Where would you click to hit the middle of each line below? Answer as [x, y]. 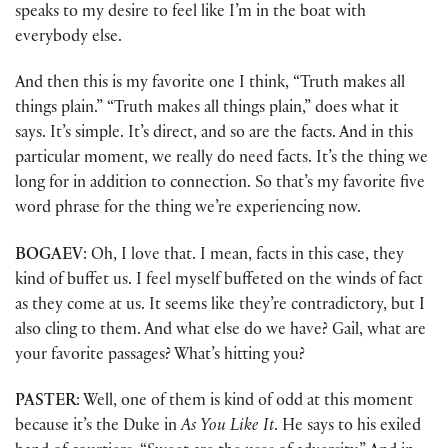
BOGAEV [49, 256]
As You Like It [227, 427]
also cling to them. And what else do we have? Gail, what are [220, 331]
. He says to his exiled [347, 427]
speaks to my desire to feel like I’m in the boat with [190, 14]
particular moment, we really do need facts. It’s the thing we [221, 160]
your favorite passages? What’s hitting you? [160, 356]
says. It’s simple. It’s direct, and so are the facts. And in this [214, 135]
